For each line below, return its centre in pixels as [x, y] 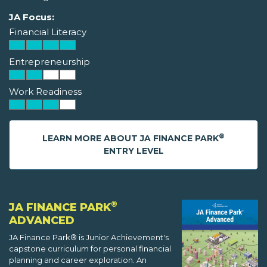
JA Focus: [32, 17]
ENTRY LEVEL [133, 151]
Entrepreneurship [49, 62]
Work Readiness [45, 92]
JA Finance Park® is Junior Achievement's [89, 237]
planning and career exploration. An [78, 260]
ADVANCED [42, 221]
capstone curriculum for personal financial [90, 249]
